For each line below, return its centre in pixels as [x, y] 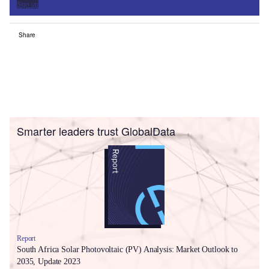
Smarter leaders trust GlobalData [96, 131]
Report [26, 238]
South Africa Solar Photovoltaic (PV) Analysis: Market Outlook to [128, 249]
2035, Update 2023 [49, 261]
